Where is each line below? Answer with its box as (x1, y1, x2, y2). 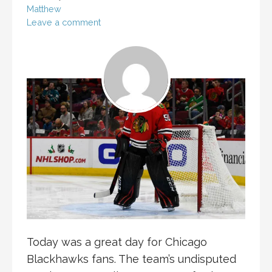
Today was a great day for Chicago (27, 235, 207, 248)
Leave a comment (27, 17, 101, 28)
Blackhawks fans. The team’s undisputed (27, 252, 236, 265)
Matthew (27, 4, 61, 15)
